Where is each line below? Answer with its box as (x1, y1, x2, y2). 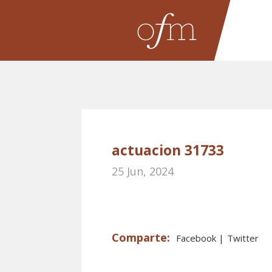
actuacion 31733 (112, 140, 225, 160)
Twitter (227, 232, 259, 244)
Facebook (176, 232, 219, 244)
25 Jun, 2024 (112, 164, 174, 178)
